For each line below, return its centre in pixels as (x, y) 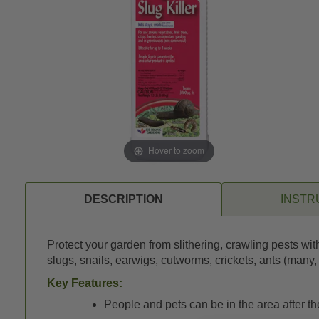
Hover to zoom (177, 150)
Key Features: (85, 283)
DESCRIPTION (123, 199)
